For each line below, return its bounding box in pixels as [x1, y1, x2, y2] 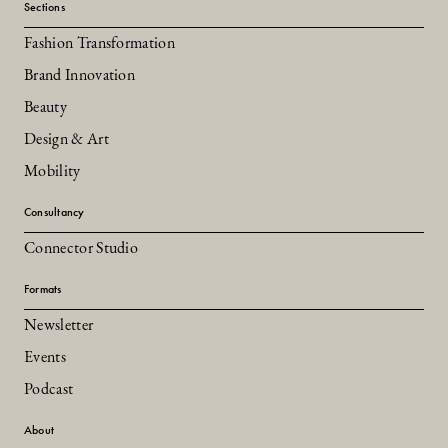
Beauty [24, 99, 67, 116]
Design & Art [24, 131, 109, 148]
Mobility [24, 163, 81, 180]
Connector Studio [24, 240, 139, 257]
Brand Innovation [24, 67, 136, 84]
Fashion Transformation [24, 35, 176, 52]
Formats [24, 280, 62, 297]
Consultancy [24, 203, 85, 220]
